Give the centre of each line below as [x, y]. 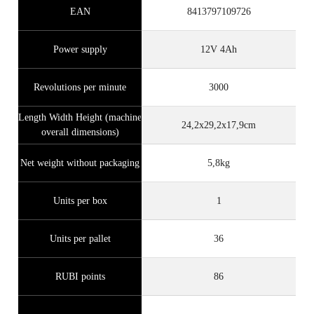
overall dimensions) [80, 132]
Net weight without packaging [80, 163]
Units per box [80, 201]
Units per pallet [80, 239]
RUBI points [80, 277]
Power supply [80, 50]
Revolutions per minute [80, 88]
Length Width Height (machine [80, 118]
